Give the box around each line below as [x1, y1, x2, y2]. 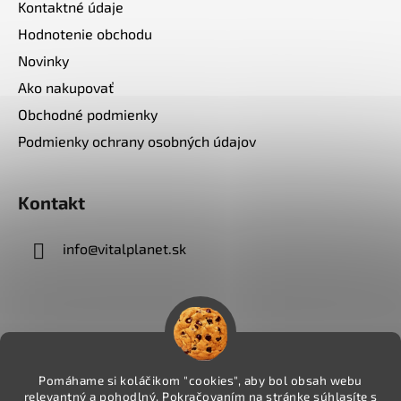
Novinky [18, 51, 69, 69]
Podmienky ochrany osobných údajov [18, 132, 256, 149]
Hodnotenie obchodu [18, 24, 152, 42]
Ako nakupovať [18, 78, 114, 96]
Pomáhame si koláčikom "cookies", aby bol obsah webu [38, 373, 363, 388]
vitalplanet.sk [98, 239, 186, 257]
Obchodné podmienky [18, 105, 158, 123]
